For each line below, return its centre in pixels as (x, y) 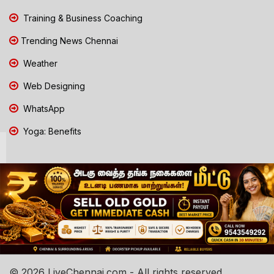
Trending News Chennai (69, 40)
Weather (39, 63)
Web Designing (53, 86)
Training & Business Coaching (82, 18)
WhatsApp (43, 108)
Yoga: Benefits (51, 131)
